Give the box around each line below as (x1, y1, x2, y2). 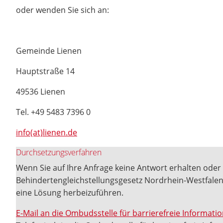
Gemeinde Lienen (16, 45, 82, 56)
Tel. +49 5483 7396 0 (16, 107, 91, 117)
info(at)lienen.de (16, 127, 77, 138)
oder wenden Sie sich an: (16, 4, 109, 15)
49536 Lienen (16, 86, 65, 97)
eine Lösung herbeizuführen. (16, 187, 123, 198)
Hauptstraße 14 (16, 66, 75, 77)
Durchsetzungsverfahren (16, 147, 102, 158)
